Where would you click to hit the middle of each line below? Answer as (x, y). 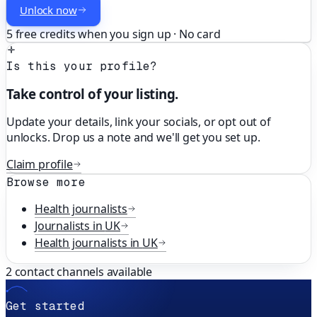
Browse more (46, 182)
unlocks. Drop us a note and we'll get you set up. (133, 137)
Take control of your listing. (92, 93)
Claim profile (40, 164)
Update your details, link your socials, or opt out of (139, 121)
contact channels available (82, 271)
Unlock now (48, 10)
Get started (45, 306)
